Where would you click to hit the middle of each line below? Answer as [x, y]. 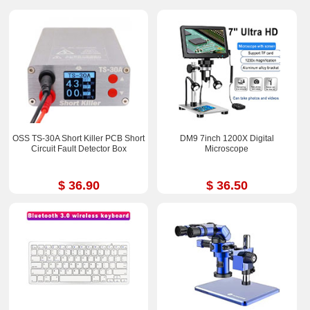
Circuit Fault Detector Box [79, 149]
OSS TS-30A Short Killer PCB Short [79, 139]
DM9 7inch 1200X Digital [227, 139]
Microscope [227, 149]
